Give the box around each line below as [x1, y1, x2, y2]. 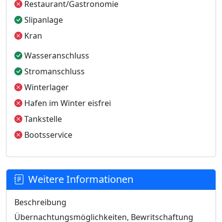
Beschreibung [14, 197, 66, 208]
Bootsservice [22, 129, 72, 140]
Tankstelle [22, 113, 62, 124]
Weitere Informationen [28, 172, 133, 186]
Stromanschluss [22, 66, 85, 77]
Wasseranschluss [22, 50, 89, 61]
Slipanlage [22, 14, 63, 25]
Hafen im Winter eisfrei [22, 98, 111, 109]
